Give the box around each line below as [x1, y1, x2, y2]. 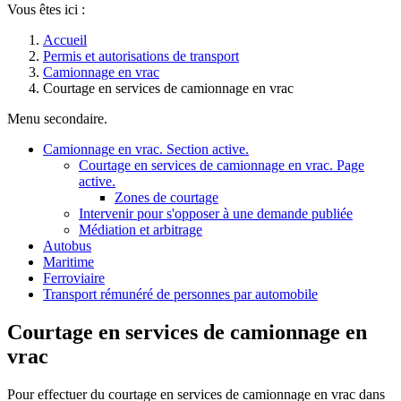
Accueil [43, 32, 87, 47]
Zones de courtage [115, 190, 218, 205]
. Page [329, 158, 364, 173]
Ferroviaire [43, 270, 105, 286]
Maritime [43, 254, 94, 269]
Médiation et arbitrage [79, 222, 202, 237]
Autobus [43, 238, 91, 253]
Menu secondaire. [7, 111, 107, 126]
